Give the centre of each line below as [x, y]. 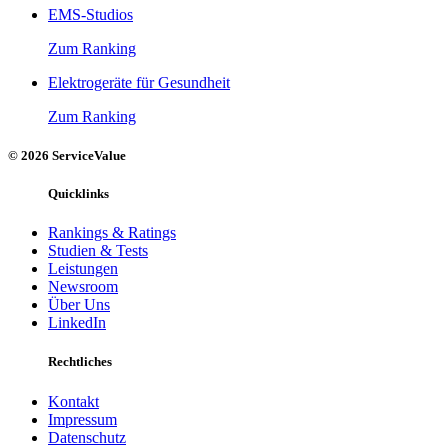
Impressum [82, 419]
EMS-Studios [90, 14]
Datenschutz [87, 437]
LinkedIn [77, 323]
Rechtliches [80, 362]
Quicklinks [78, 194]
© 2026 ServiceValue [67, 155]
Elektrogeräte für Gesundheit [139, 82]
